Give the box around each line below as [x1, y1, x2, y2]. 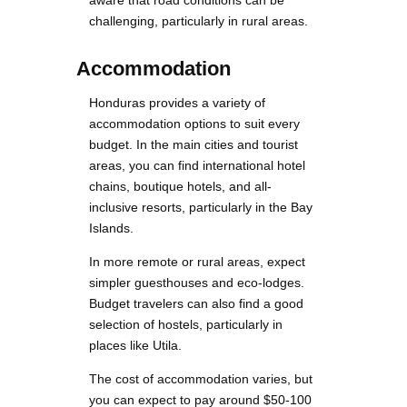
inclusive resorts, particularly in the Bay [89, 200, 313, 215]
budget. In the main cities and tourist [89, 137, 298, 153]
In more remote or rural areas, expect [89, 254, 305, 270]
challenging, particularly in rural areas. [89, 14, 308, 29]
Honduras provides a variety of [89, 95, 265, 111]
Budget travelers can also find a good [89, 296, 303, 312]
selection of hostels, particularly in [89, 317, 283, 333]
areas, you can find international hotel [89, 158, 305, 174]
